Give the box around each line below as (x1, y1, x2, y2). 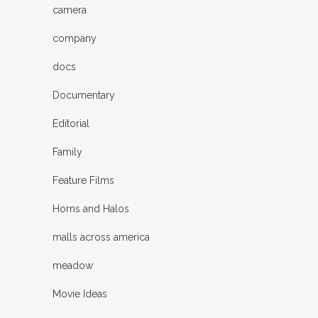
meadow (53, 259, 93, 271)
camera (53, 4, 87, 16)
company (53, 32, 97, 44)
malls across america (53, 231, 150, 243)
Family (53, 146, 82, 158)
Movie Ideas (53, 287, 107, 300)
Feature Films (53, 174, 114, 186)
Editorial (53, 117, 89, 129)
